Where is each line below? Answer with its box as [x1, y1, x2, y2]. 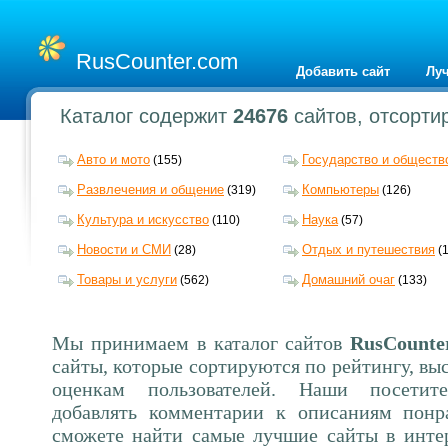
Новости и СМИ [77, 242, 171, 258]
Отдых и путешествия [302, 242, 435, 258]
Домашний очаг [302, 272, 395, 288]
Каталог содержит [60, 104, 234, 127]
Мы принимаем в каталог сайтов [52, 332, 351, 354]
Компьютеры [302, 182, 379, 198]
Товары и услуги [77, 272, 177, 288]
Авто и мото [77, 152, 150, 168]
